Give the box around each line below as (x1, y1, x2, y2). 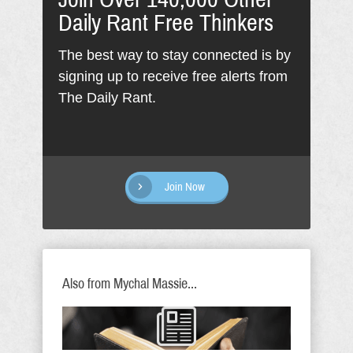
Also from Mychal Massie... (62, 276, 197, 292)
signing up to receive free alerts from (58, 69, 288, 84)
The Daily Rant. (58, 90, 156, 106)
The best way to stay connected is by (58, 47, 291, 63)
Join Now (164, 180, 205, 193)
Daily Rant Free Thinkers (58, 10, 273, 35)
